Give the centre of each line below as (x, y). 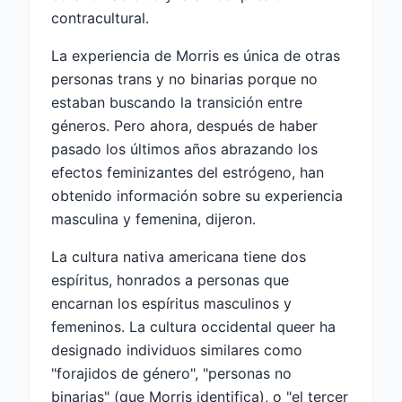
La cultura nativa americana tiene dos (179, 257)
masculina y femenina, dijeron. (153, 219)
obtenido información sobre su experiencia (197, 196)
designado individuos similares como (177, 350)
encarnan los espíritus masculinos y (171, 304)
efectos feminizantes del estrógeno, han (188, 173)
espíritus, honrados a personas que (170, 280)
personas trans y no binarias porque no (184, 79)
